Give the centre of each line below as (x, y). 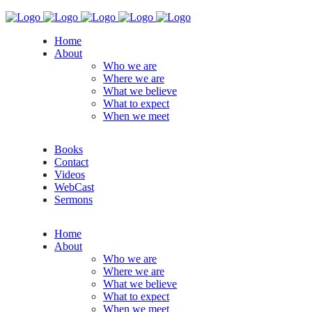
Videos (70, 174)
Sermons (73, 200)
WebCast (74, 187)
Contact (71, 162)
